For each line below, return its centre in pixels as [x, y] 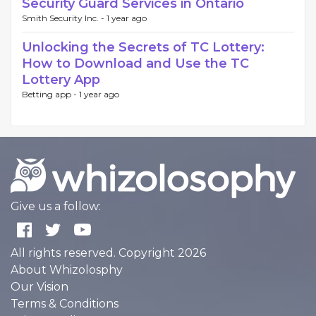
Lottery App [61, 80]
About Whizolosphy [67, 270]
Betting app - [50, 94]
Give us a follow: [56, 206]
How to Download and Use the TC [135, 63]
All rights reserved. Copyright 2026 [108, 253]
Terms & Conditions [65, 304]
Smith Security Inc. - [64, 18]
